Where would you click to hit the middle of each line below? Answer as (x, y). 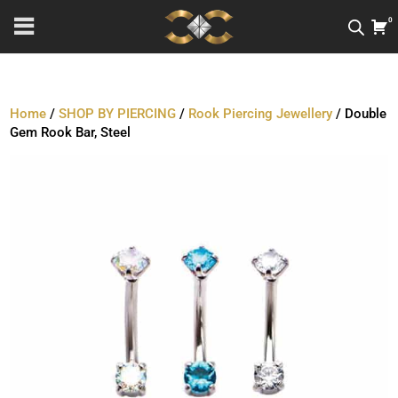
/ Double (360, 114)
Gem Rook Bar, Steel (71, 132)
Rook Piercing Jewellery (261, 114)
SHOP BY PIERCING (118, 114)
